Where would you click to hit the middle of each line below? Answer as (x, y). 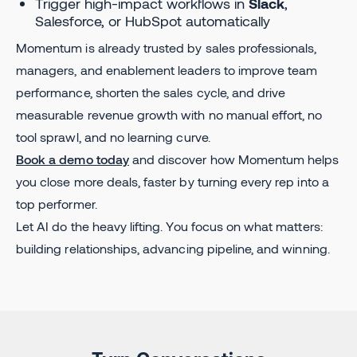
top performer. (57, 203)
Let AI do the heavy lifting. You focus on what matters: (169, 226)
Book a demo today (73, 159)
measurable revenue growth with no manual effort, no (169, 114)
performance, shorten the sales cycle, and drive (151, 92)
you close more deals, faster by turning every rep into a (173, 181)
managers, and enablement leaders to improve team (167, 69)
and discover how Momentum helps (234, 159)
